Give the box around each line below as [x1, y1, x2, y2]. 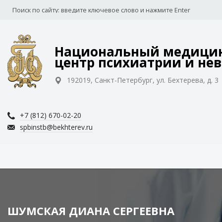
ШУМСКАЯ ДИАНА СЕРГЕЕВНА [7, 203, 174, 218]
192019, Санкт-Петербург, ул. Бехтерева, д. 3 [67, 75, 219, 85]
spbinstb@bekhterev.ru [20, 122, 93, 132]
